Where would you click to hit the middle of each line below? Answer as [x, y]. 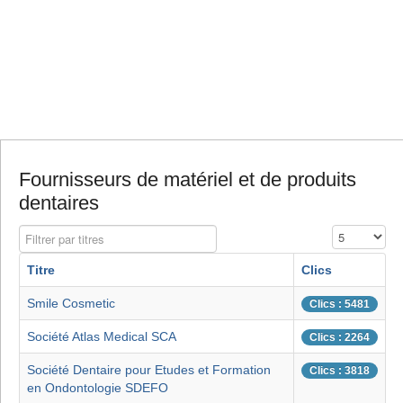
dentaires [59, 203]
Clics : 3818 [340, 371]
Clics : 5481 [340, 304]
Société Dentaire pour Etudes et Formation [149, 370]
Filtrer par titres [60, 234]
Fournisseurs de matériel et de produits [188, 180]
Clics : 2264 [340, 338]
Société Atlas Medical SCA [102, 337]
